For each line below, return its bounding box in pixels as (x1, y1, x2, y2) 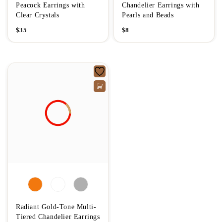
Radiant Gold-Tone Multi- (16, 203, 97, 211)
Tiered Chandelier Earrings (16, 213, 100, 221)
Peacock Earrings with (16, 1, 85, 9)
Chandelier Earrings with (122, 1, 200, 9)
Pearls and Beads (122, 11, 174, 19)
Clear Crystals (16, 11, 59, 19)
